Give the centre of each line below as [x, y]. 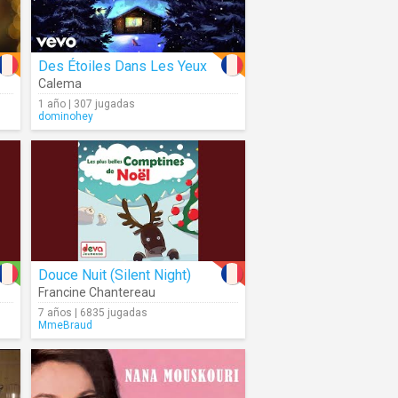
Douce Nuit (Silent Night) [115, 275]
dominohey [66, 116]
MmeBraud [65, 325]
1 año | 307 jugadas [87, 104]
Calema [60, 84]
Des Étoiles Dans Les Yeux [123, 66]
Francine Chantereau [97, 292]
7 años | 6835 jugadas [93, 313]
